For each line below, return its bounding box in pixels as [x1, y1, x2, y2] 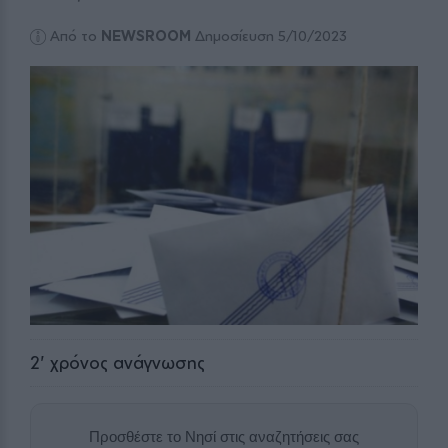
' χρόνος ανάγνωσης [40, 351, 205, 373]
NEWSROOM [101, 27, 192, 45]
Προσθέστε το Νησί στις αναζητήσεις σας [89, 427, 359, 445]
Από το [50, 27, 102, 45]
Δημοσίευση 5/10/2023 [191, 27, 348, 45]
